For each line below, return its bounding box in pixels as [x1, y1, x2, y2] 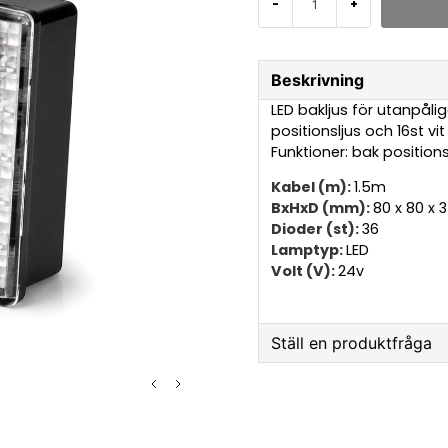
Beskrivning [271, 70, 365, 90]
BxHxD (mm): [271, 198, 374, 219]
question [270, 376, 338, 400]
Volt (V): [271, 261, 339, 282]
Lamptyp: [271, 240, 347, 261]
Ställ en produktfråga [271, 332, 433, 353]
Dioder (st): [271, 219, 363, 240]
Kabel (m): [271, 177, 355, 198]
